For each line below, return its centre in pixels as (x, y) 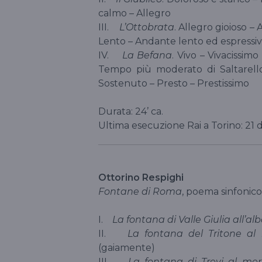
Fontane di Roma (140, 191)
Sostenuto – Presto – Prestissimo (174, 83)
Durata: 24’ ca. (131, 111)
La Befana (147, 55)
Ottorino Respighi (141, 177)
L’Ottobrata (145, 27)
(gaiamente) (127, 247)
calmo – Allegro (135, 13)
